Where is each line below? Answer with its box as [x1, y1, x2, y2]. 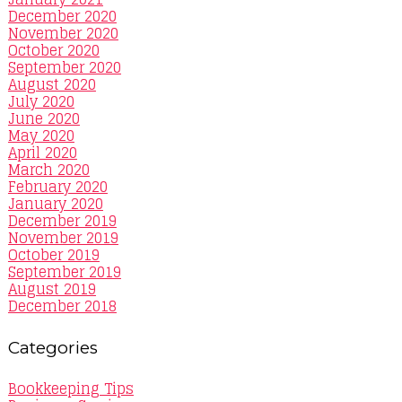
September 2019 [7, 259, 121, 285]
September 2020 [7, 55, 121, 81]
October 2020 [7, 38, 100, 64]
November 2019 [7, 225, 118, 251]
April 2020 [7, 140, 77, 166]
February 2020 [7, 174, 108, 200]
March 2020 [7, 157, 90, 183]
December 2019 [7, 208, 117, 234]
